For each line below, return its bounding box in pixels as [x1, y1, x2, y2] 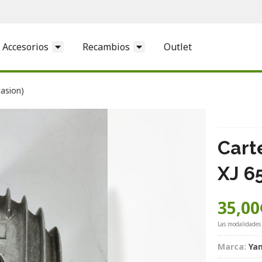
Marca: [218, 240, 246, 252]
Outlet [164, 40, 192, 53]
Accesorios [2, 40, 49, 53]
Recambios [82, 40, 130, 53]
